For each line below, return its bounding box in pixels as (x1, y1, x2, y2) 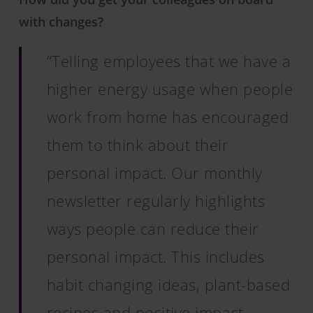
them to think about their (46, 134, 229, 155)
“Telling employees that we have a (46, 50, 291, 71)
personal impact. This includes (46, 246, 265, 267)
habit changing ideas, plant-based (46, 274, 291, 295)
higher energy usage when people (46, 78, 293, 99)
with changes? (18, 13, 103, 30)
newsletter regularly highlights (46, 190, 265, 211)
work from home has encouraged (46, 106, 289, 127)
